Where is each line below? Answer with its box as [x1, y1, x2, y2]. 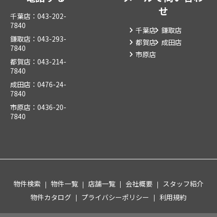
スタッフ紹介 [163, 179, 203, 188]
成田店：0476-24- [10, 79, 66, 89]
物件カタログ [31, 192, 71, 202]
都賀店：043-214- [10, 57, 66, 66]
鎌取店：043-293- [10, 34, 66, 44]
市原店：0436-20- [10, 102, 66, 112]
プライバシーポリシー [81, 192, 149, 202]
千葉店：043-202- [10, 11, 66, 21]
